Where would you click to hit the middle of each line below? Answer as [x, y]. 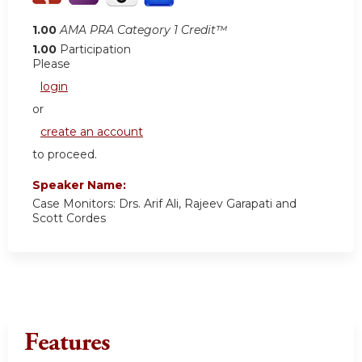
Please [51, 64]
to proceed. [65, 155]
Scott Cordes [69, 219]
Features [67, 343]
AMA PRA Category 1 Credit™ [143, 30]
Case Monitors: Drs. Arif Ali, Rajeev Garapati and [164, 204]
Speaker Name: [81, 185]
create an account [92, 132]
